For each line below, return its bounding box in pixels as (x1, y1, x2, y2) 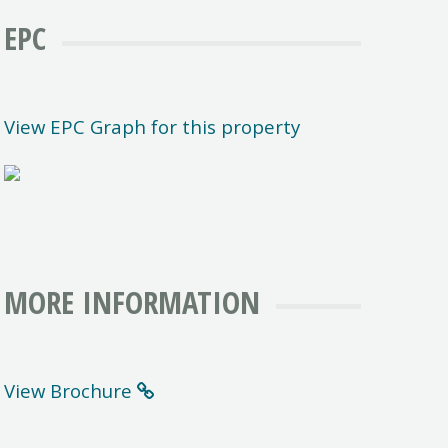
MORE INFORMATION (4, 280, 261, 323)
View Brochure (4, 378, 133, 404)
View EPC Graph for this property (4, 114, 301, 140)
